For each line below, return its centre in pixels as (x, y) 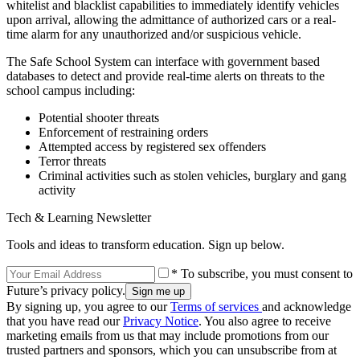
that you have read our (65, 321)
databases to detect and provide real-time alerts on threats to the (166, 76)
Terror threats (72, 161)
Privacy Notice (161, 321)
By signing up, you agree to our (88, 306)
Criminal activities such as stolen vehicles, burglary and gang (192, 175)
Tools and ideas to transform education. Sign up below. (145, 244)
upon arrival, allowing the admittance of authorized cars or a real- (171, 19)
